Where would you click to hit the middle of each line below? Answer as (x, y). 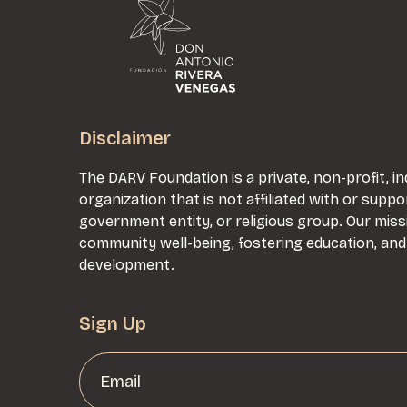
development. (127, 265)
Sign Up (113, 324)
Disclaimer (125, 139)
